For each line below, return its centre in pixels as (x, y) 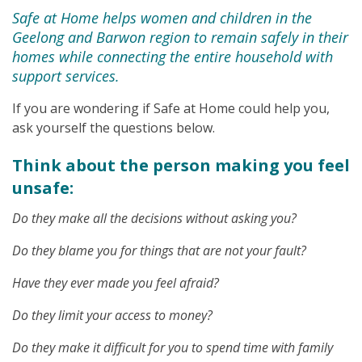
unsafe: (43, 188)
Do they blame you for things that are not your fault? (159, 250)
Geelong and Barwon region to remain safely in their (180, 37)
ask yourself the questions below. (114, 128)
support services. (66, 76)
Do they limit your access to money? (112, 315)
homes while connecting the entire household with (173, 57)
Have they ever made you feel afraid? (116, 283)
